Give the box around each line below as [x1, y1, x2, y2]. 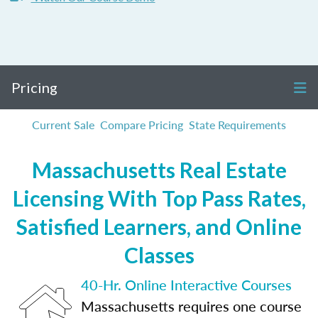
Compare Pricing [100, 116, 183, 133]
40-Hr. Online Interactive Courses [81, 275, 292, 295]
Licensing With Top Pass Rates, [12, 185, 306, 211]
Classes [124, 242, 194, 268]
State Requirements [189, 116, 286, 133]
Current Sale [32, 116, 94, 133]
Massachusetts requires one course [81, 296, 302, 316]
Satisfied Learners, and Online [16, 214, 302, 239]
